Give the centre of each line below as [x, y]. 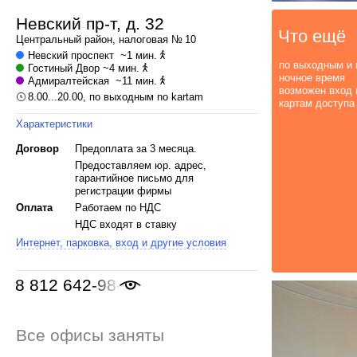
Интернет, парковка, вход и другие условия [121, 243]
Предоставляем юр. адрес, [140, 165]
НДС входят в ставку [126, 224]
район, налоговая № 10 [139, 39]
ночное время [312, 78]
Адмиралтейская [69, 81]
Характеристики [54, 124]
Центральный [49, 39]
